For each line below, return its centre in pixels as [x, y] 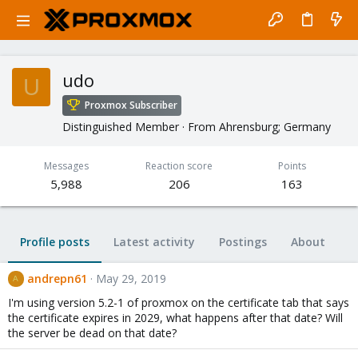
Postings [243, 242]
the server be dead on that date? [92, 332]
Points [292, 166]
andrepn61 [57, 279]
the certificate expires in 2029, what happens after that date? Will [175, 317]
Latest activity [154, 242]
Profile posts [55, 242]
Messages [66, 166]
